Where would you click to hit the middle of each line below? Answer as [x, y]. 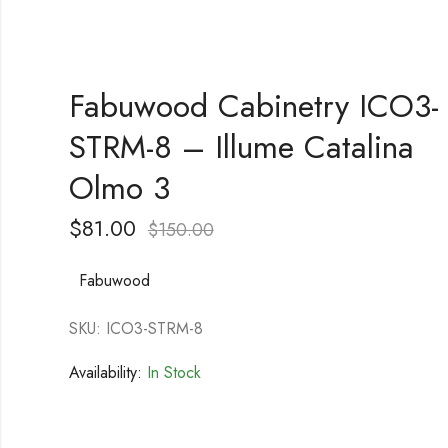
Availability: [105, 373]
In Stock [171, 373]
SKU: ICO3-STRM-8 [135, 329]
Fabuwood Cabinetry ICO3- [253, 106]
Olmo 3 [119, 188]
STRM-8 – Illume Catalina [241, 147]
